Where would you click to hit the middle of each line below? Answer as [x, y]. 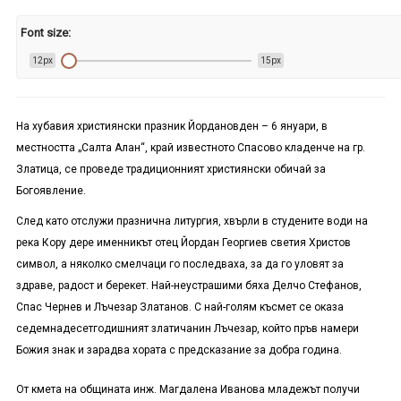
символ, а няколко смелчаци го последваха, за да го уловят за [179, 264]
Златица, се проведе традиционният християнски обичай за [171, 170]
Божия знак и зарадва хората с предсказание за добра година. [179, 350]
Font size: [46, 32]
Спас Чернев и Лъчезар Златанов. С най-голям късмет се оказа [179, 307]
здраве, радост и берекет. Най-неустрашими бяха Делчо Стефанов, [188, 286]
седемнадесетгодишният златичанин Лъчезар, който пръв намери [187, 329]
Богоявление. [51, 191]
